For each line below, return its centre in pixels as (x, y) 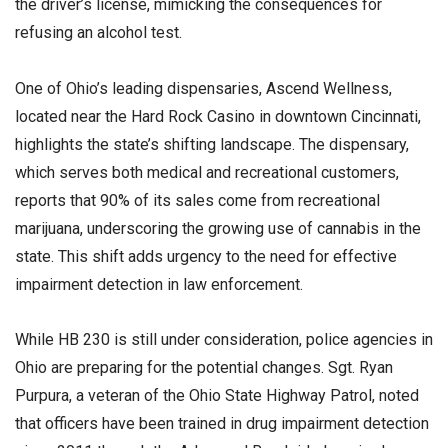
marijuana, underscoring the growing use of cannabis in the (218, 228)
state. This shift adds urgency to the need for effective (206, 256)
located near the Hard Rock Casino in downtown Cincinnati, (218, 116)
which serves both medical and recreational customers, (207, 172)
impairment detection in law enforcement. (159, 284)
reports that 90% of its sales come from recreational (197, 200)
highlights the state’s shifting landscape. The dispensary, (212, 144)
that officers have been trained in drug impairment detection (222, 423)
